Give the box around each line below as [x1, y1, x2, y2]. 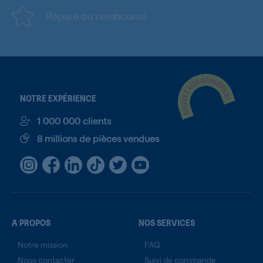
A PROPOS [12, 215, 50, 228]
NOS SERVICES [139, 215, 195, 228]
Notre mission [18, 238, 68, 249]
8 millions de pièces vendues [37, 131, 159, 144]
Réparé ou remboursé [46, 9, 147, 22]
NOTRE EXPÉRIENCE [20, 90, 96, 104]
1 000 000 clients [37, 114, 111, 127]
